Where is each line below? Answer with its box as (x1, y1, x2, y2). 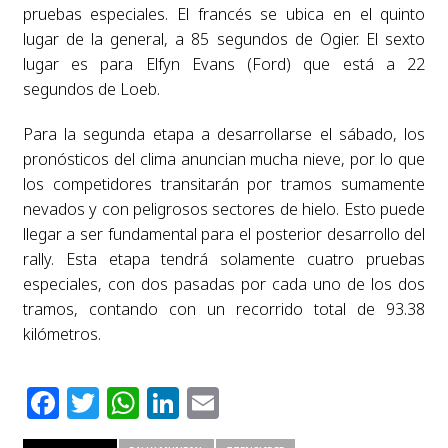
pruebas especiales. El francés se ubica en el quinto (22, 2, 426, 25)
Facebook (58, 380, 209, 424)
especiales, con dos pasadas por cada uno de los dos (22, 272, 426, 295)
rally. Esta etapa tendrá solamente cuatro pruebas (22, 247, 426, 270)
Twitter (98, 380, 211, 424)
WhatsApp (138, 380, 299, 424)
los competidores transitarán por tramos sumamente (22, 172, 426, 195)
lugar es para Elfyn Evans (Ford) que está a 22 (22, 52, 426, 75)
